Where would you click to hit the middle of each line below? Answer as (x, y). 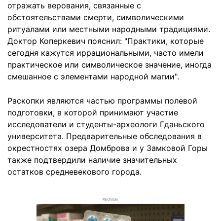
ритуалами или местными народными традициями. (109, 29)
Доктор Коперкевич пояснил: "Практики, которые (106, 41)
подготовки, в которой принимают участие (93, 112)
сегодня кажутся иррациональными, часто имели (106, 53)
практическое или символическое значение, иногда (110, 64)
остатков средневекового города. (74, 171)
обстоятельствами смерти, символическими (96, 17)
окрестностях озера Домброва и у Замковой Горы (108, 148)
